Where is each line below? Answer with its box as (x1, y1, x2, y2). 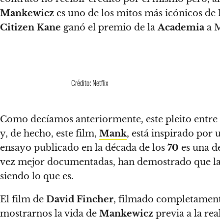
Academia (158, 22, 204, 33)
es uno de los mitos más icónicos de (54, 8, 218, 19)
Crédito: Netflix (71, 77, 108, 88)
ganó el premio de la (61, 22, 158, 33)
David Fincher (46, 194, 113, 205)
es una (179, 142, 212, 153)
